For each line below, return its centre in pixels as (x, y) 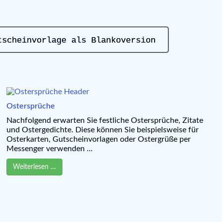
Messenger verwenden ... (49, 148)
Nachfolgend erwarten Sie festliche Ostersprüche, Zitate (105, 120)
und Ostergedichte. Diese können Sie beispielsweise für (102, 130)
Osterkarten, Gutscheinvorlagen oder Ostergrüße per (98, 139)
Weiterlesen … (34, 167)
